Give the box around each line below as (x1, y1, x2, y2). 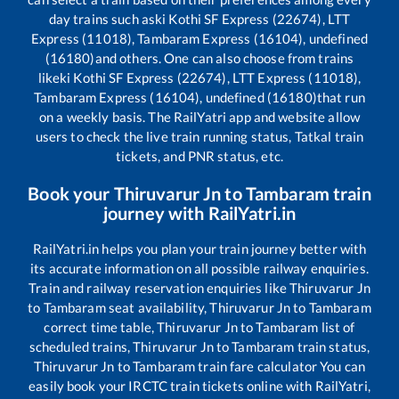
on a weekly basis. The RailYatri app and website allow (38, 109, 361, 126)
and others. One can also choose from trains (94, 50, 354, 67)
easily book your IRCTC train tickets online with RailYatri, (28, 378, 370, 395)
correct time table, (44, 319, 158, 336)
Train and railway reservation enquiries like (28, 280, 290, 297)
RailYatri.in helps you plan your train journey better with (32, 240, 367, 257)
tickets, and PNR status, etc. (116, 148, 283, 165)
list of (318, 319, 355, 336)
